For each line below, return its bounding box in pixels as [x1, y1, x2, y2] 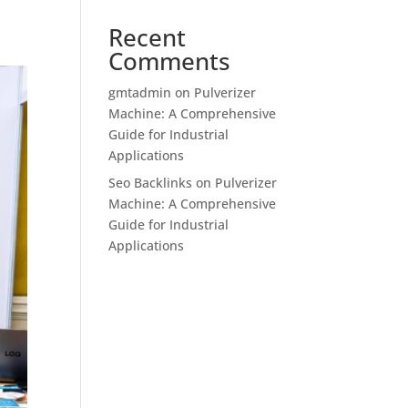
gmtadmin [108, 84, 172, 101]
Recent [108, 21, 187, 54]
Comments [108, 45, 231, 77]
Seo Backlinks [108, 174, 193, 191]
